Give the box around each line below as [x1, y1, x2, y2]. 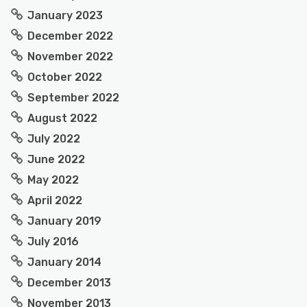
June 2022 [27, 153, 85, 166]
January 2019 [27, 214, 101, 228]
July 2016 [27, 235, 79, 248]
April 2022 [27, 194, 82, 207]
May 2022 [27, 173, 79, 186]
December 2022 [27, 29, 113, 42]
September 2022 [27, 91, 119, 104]
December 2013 [27, 276, 111, 289]
